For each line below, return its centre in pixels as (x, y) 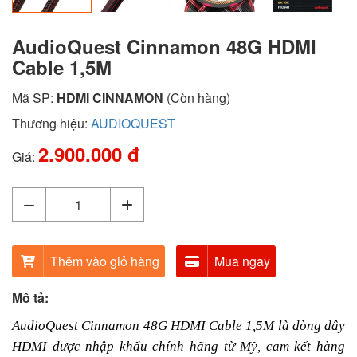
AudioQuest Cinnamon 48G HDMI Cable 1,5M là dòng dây (178, 325)
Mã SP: (34, 97)
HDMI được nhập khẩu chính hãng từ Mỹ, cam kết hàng (178, 346)
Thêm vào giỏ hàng (104, 261)
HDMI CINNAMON (110, 97)
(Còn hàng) (198, 97)
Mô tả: (30, 297)
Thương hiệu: (51, 123)
